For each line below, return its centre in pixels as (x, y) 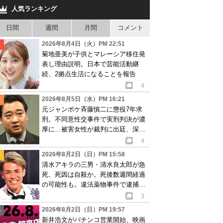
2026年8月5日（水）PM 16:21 (83, 99)
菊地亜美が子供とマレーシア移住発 (94, 54)
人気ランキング (34, 8)
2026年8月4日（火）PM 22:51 (83, 44)
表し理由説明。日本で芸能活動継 (90, 64)
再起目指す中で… (68, 194)
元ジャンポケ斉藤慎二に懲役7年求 (92, 109)
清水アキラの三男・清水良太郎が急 (94, 164)
